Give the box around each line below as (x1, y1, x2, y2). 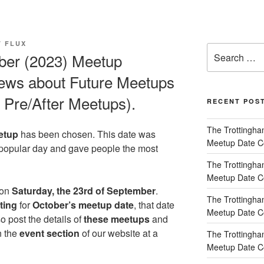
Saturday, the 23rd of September (12, 183, 156, 197)
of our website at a (82, 226, 158, 240)
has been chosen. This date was (18, 127, 156, 141)
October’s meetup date (32, 197, 134, 212)
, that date (134, 197, 174, 212)
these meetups (84, 212, 150, 226)
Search (206, 43, 234, 55)
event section (19, 226, 82, 240)
